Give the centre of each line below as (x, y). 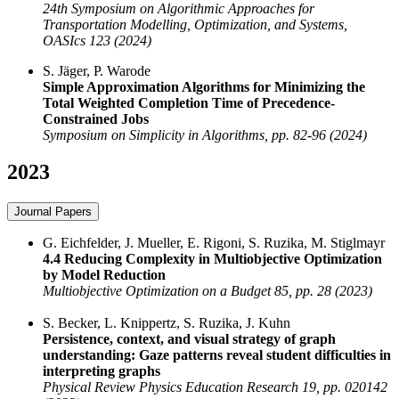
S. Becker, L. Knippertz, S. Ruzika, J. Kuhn (167, 323)
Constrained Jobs (96, 118)
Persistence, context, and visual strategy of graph (189, 339)
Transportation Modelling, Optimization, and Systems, (195, 24)
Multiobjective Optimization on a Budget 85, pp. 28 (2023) (208, 291)
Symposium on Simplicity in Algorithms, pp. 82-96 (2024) (205, 134)
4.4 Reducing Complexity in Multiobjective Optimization (212, 259)
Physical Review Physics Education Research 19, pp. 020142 (215, 387)
